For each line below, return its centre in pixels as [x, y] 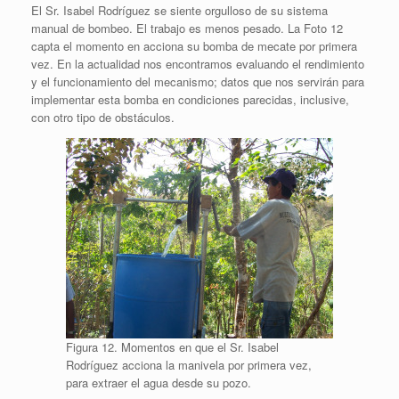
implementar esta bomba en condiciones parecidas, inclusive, [190, 99]
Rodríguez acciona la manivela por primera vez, [189, 364]
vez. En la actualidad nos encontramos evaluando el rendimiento [198, 63]
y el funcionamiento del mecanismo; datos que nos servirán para [198, 81]
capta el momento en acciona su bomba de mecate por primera [194, 45]
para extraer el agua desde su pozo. [159, 382]
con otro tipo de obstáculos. [103, 117]
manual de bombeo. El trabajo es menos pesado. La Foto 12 [187, 28]
